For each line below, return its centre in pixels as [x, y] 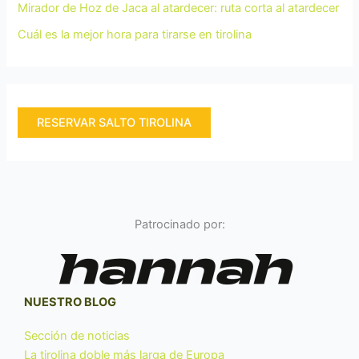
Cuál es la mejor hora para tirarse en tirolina [135, 34]
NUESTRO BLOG [70, 303]
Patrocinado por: [179, 224]
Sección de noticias [77, 336]
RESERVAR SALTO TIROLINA [115, 123]
